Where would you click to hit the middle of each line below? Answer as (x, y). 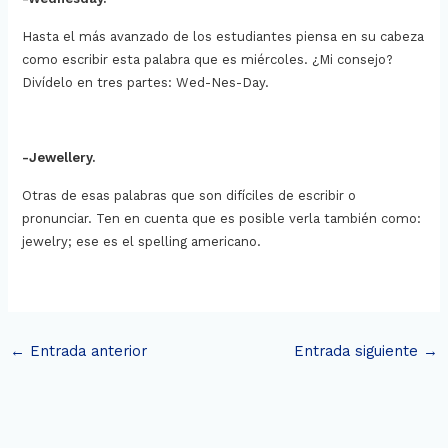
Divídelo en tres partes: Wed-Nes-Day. (148, 83)
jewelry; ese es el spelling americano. (144, 241)
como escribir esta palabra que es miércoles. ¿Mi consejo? (208, 60)
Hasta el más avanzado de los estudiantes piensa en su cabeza (223, 37)
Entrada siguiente (359, 351)
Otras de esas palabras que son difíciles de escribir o (189, 195)
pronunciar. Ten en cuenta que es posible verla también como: (222, 218)
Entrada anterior (85, 351)
